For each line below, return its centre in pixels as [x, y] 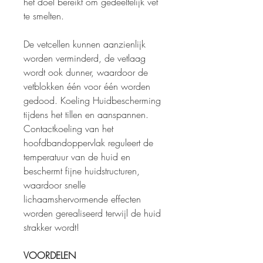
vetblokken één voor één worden [87, 87]
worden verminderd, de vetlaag [85, 58]
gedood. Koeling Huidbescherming [92, 101]
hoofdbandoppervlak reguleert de [88, 143]
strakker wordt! [51, 227]
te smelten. [44, 16]
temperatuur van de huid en [77, 157]
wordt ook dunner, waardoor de [86, 73]
